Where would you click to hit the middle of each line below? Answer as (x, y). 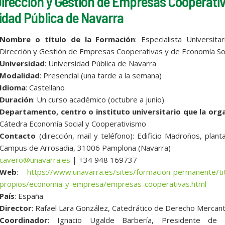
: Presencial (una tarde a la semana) (101, 75)
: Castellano (45, 87)
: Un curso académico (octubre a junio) (99, 99)
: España (29, 196)
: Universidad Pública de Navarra (101, 63)
